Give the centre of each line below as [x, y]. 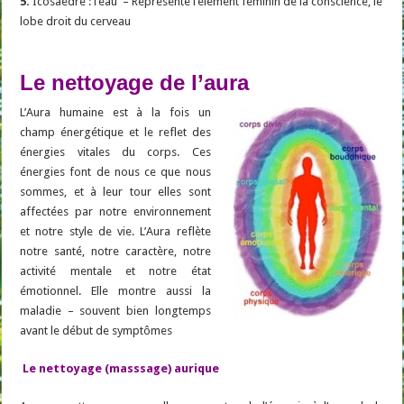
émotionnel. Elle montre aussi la [115, 291]
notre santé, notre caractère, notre [115, 252]
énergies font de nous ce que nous [115, 172]
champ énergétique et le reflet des [115, 133]
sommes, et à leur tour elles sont [115, 192]
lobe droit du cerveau [76, 22]
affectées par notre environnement [115, 212]
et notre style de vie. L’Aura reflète [115, 232]
